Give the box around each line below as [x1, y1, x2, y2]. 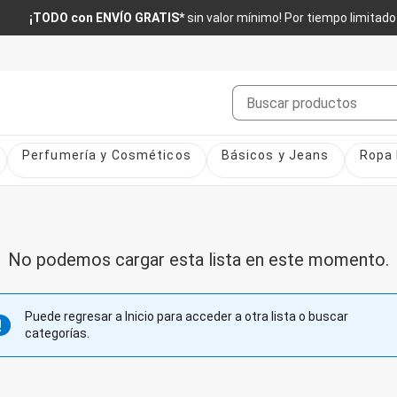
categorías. [25, 326, 90, 340]
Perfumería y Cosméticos [22, 148, 191, 162]
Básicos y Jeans [221, 148, 330, 162]
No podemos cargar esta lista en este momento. [8, 249, 389, 270]
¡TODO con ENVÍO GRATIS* [29, 11, 187, 25]
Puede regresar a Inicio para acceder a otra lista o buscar [25, 309, 348, 323]
